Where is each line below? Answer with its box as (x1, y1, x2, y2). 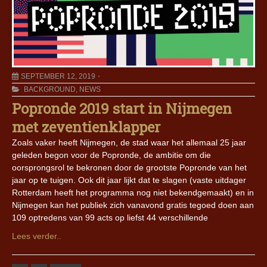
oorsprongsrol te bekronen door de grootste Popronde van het (12, 163, 247, 173)
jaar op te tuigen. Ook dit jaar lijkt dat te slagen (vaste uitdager (12, 175, 246, 185)
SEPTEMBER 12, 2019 (21, 72, 95, 81)
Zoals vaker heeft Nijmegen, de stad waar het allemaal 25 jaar (12, 138, 246, 148)
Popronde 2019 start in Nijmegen (12, 99, 232, 119)
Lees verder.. (12, 231, 61, 241)
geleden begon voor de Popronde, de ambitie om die (12, 150, 211, 160)
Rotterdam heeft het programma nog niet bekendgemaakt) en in (12, 188, 254, 198)
